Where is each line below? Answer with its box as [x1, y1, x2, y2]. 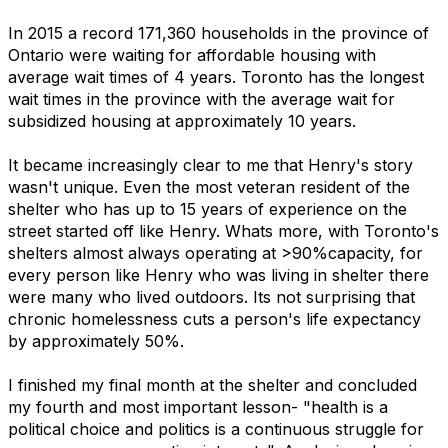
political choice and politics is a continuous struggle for [8, 419, 424, 439]
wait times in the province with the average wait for [8, 89, 395, 109]
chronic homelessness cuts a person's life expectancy [8, 309, 421, 329]
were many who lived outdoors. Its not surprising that [8, 287, 415, 307]
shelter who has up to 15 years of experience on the [8, 199, 407, 219]
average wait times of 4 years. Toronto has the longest [8, 67, 424, 87]
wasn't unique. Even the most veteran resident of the [8, 177, 410, 197]
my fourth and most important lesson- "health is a [8, 397, 388, 417]
